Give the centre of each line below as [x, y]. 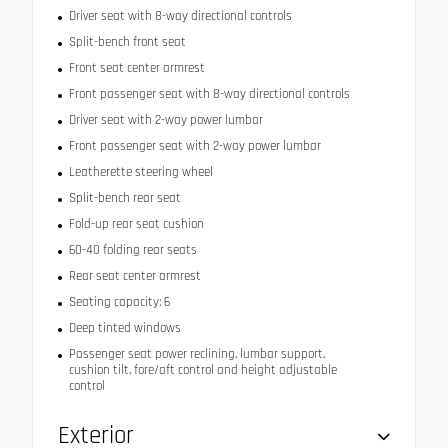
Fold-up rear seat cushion [136, 223]
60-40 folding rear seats [132, 249]
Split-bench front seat [127, 41]
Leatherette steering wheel [140, 171]
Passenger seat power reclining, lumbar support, [196, 353]
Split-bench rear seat [124, 197]
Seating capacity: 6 [119, 301]
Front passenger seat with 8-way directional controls [209, 93]
